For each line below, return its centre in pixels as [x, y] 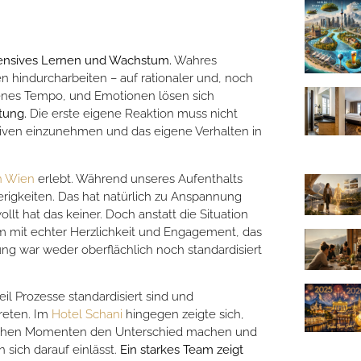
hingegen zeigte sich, [183, 315]
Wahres [194, 61]
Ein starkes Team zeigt [182, 350]
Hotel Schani [87, 315]
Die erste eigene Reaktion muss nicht [132, 114]
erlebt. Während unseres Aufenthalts [139, 178]
